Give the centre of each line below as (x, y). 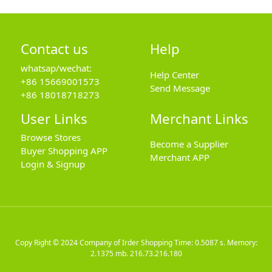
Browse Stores (50, 138)
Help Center (174, 74)
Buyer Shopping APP (64, 151)
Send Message (180, 88)
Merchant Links (199, 118)
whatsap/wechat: (56, 68)
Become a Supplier (189, 144)
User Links (54, 118)
